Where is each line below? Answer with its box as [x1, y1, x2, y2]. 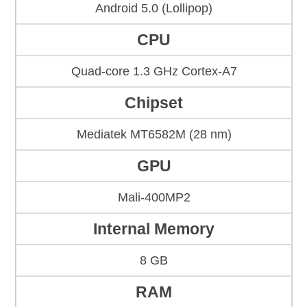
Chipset [125, 94, 183, 112]
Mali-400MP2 [117, 191, 191, 205]
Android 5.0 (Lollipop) [95, 1, 212, 16]
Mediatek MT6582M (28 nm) [76, 127, 232, 142]
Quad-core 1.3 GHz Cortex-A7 [71, 64, 237, 79]
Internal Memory [93, 220, 214, 238]
